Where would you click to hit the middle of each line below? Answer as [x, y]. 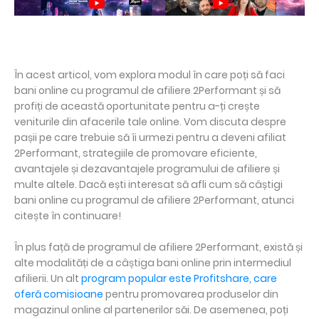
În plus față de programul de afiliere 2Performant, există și [158, 247]
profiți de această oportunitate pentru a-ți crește [137, 106]
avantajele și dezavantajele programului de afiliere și [147, 169]
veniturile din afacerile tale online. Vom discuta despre [150, 122]
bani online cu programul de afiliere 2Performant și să [147, 91]
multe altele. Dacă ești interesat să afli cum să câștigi [148, 185]
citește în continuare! [68, 216]
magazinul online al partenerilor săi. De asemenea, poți [151, 310]
